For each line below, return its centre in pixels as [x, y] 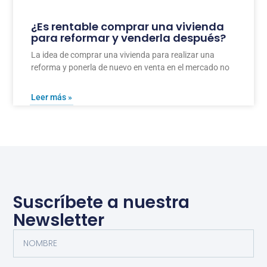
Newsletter [59, 221]
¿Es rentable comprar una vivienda [128, 27]
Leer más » [52, 97]
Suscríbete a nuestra [102, 203]
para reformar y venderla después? [129, 38]
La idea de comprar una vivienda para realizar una [123, 55]
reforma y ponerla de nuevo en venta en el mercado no [131, 68]
